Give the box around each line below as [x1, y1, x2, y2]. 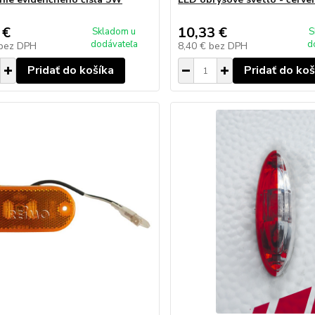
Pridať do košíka [27, 63, 114, 78]
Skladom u [92, 25, 136, 38]
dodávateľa [90, 38, 138, 51]
